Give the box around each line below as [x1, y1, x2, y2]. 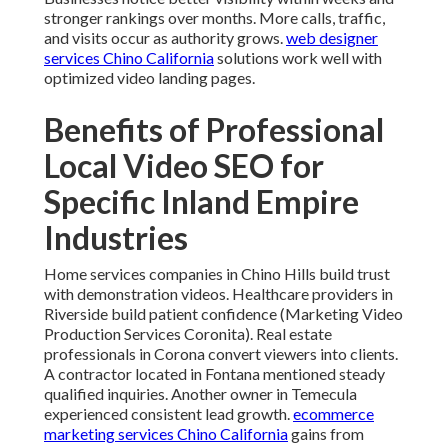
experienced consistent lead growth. [44, 404, 293, 424]
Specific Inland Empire [44, 182, 359, 222]
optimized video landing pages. [44, 68, 255, 88]
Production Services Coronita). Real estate [44, 324, 332, 344]
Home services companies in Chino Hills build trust [44, 264, 390, 284]
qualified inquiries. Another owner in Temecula [44, 384, 357, 404]
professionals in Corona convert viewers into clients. [44, 344, 398, 364]
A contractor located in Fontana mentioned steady [44, 364, 385, 384]
